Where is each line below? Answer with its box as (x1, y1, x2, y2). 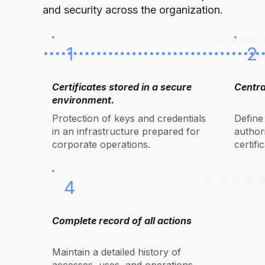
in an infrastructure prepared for (52, 125, 200, 137)
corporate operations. (52, 138, 150, 150)
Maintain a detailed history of (52, 246, 181, 258)
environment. (52, 94, 114, 106)
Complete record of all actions (52, 215, 192, 227)
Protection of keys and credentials (52, 112, 206, 124)
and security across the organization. (43, 4, 223, 16)
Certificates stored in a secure (52, 81, 192, 93)
